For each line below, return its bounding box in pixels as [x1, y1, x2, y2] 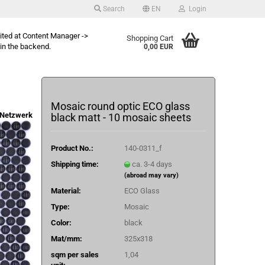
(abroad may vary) [124, 171, 179, 179]
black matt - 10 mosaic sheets [50, 111, 191, 124]
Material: [50, 186, 81, 195]
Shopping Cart [127, 34, 174, 43]
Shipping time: [50, 159, 99, 169]
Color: [50, 218, 72, 227]
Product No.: [50, 143, 93, 153]
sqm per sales [50, 250, 99, 259]
